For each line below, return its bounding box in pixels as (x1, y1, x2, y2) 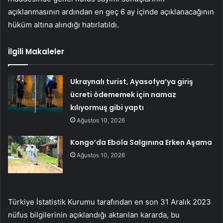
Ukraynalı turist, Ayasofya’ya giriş (70, 77, 194, 87)
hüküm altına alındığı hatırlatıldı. (8, 20, 119, 30)
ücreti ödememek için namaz (70, 90, 177, 100)
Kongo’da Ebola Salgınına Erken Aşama (70, 137, 213, 148)
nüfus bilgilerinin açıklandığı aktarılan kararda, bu (8, 210, 180, 220)
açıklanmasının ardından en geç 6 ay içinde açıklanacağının (8, 7, 214, 17)
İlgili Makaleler (8, 46, 64, 57)
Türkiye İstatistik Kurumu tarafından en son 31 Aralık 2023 (8, 197, 211, 207)
